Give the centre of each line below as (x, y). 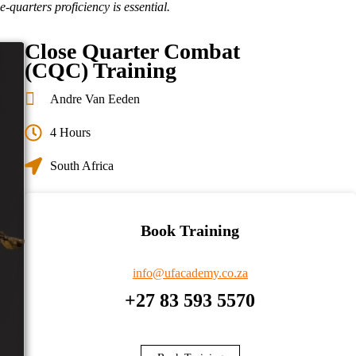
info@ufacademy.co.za (190, 273)
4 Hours (71, 132)
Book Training (190, 230)
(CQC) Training (100, 70)
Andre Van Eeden (95, 99)
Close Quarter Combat (132, 51)
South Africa (82, 166)
